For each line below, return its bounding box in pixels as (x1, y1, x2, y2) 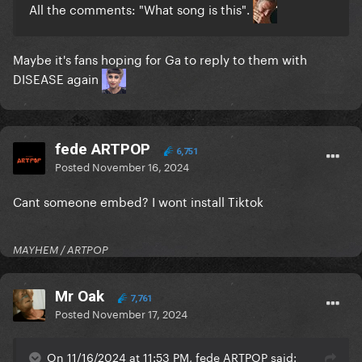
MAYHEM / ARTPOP (13, 243, 108, 257)
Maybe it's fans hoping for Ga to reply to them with (13, 48, 307, 69)
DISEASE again (13, 68, 102, 88)
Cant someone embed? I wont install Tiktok (13, 191, 263, 211)
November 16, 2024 (92, 158, 189, 175)
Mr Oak (55, 287, 104, 306)
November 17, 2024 (92, 305, 187, 322)
